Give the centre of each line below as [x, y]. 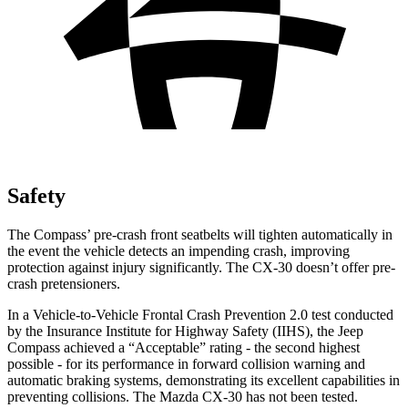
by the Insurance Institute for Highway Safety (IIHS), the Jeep [185, 331]
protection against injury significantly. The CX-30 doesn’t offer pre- [201, 267]
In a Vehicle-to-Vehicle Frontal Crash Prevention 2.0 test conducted [200, 314]
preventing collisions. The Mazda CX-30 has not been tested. [183, 396]
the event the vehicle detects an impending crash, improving [178, 250]
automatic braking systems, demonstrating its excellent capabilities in [204, 380]
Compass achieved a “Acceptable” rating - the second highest [184, 347]
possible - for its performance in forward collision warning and [186, 363]
